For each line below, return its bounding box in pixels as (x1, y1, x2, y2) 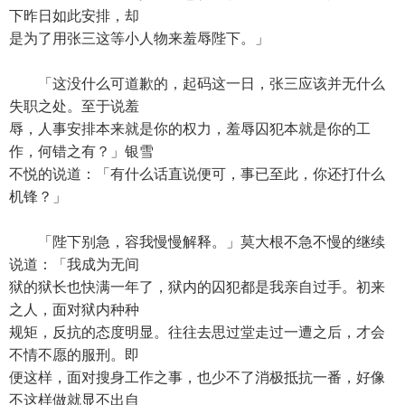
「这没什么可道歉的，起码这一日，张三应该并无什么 (9, 76, 385, 91)
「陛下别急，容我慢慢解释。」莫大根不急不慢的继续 (9, 234, 385, 250)
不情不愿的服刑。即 (9, 347, 139, 363)
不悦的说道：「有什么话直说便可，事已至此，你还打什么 (9, 166, 385, 182)
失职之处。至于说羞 (9, 99, 139, 114)
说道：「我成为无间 (9, 257, 139, 272)
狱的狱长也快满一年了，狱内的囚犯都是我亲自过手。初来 (9, 279, 385, 295)
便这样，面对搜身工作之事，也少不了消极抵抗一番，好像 (9, 370, 385, 385)
